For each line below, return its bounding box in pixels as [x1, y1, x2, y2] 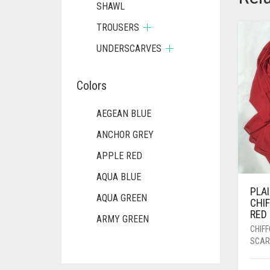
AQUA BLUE [96, 171, 141, 183]
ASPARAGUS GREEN [96, 256, 174, 267]
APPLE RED [96, 150, 142, 162]
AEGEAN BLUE [96, 108, 151, 119]
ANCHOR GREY [96, 129, 154, 140]
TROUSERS [96, 22, 139, 33]
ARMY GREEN [96, 213, 149, 225]
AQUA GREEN [96, 192, 147, 204]
